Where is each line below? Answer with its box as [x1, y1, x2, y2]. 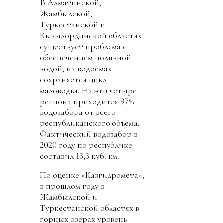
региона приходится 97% [40, 96, 134, 107]
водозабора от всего [40, 107, 116, 118]
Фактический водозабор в [40, 128, 138, 140]
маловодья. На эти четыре [40, 85, 137, 96]
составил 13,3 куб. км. [40, 150, 119, 162]
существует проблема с [40, 41, 127, 52]
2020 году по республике [40, 139, 132, 151]
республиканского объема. [40, 117, 140, 129]
